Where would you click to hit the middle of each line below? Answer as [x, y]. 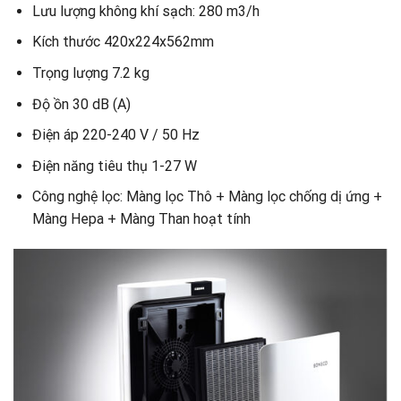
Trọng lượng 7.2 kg [90, 73]
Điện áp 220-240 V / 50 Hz [115, 135]
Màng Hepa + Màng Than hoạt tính [141, 219]
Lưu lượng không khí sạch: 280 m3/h [145, 11]
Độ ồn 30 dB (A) [81, 104]
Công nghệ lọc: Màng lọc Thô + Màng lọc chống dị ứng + [207, 197]
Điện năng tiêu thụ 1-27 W [114, 166]
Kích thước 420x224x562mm [124, 42]
